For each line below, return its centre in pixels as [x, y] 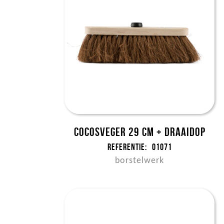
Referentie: [127, 147]
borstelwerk [140, 161]
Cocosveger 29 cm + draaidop [139, 132]
